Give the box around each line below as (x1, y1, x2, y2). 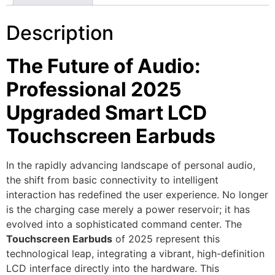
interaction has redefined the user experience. (6, 188, 219, 201)
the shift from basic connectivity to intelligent (6, 173, 219, 186)
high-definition (194, 247, 265, 260)
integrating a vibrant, (94, 247, 194, 260)
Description (6, 20, 114, 45)
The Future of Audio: (6, 53, 201, 78)
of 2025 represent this (112, 232, 220, 245)
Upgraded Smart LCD (6, 100, 207, 125)
